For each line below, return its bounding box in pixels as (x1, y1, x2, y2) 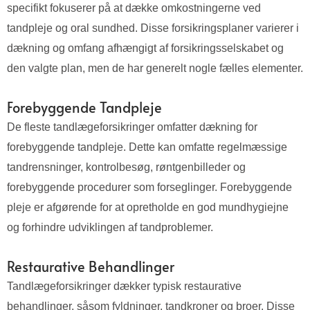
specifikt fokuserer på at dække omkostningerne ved (7, 2, 261, 15)
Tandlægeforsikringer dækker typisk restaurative (7, 280, 241, 293)
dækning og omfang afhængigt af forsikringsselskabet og (7, 42, 284, 55)
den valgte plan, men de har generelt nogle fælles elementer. (7, 62, 303, 75)
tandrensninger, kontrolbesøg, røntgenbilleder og (7, 161, 246, 174)
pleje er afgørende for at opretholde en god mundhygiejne (7, 201, 289, 214)
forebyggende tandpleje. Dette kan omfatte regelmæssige (7, 141, 287, 154)
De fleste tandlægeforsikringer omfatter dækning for (7, 121, 257, 134)
